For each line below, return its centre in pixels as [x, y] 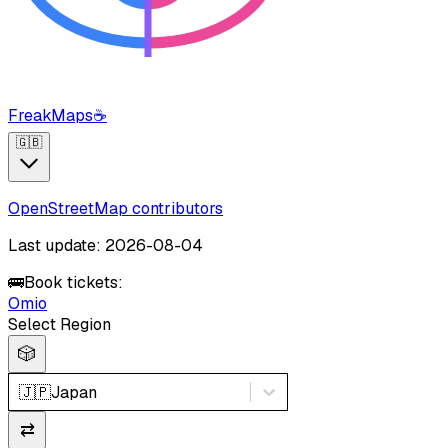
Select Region [59, 325]
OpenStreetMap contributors [115, 209]
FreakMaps [50, 116]
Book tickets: [73, 283]
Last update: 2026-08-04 [105, 246]
